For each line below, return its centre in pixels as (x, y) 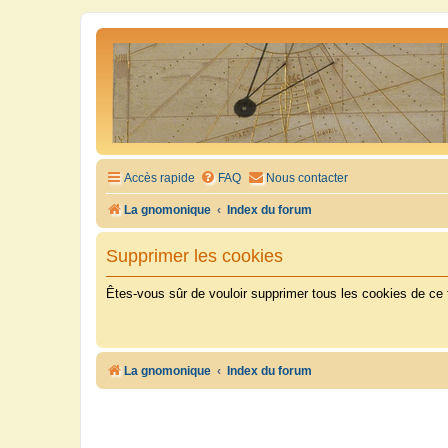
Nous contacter (307, 178)
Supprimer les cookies (194, 255)
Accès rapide (159, 178)
